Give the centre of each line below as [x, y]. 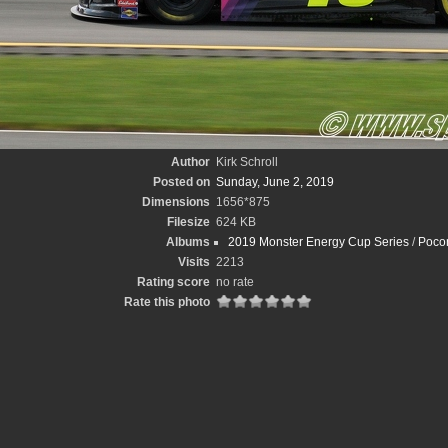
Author [190, 162]
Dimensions [175, 202]
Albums [187, 242]
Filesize [188, 222]
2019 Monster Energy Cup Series [318, 242]
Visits [193, 262]
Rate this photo [166, 302]
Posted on [181, 182]
